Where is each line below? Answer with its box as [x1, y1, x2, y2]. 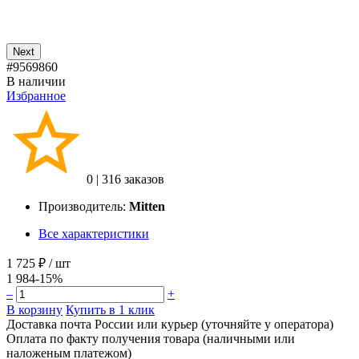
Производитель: [38, 199, 129, 213]
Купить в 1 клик [66, 302, 155, 317]
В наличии [6, 74, 66, 88]
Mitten [129, 199, 165, 213]
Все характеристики [38, 226, 149, 240]
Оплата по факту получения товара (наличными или [6, 331, 295, 345]
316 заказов [102, 171, 164, 186]
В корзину [6, 302, 63, 317]
